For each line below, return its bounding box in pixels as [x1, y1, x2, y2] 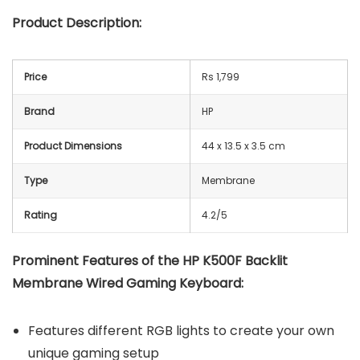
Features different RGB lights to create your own [28, 321, 334, 340]
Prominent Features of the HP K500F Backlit [12, 251, 288, 270]
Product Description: [12, 13, 141, 32]
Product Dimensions [24, 138, 122, 153]
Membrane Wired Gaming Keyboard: [12, 273, 243, 292]
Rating [24, 207, 57, 222]
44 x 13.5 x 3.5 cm [202, 138, 285, 153]
